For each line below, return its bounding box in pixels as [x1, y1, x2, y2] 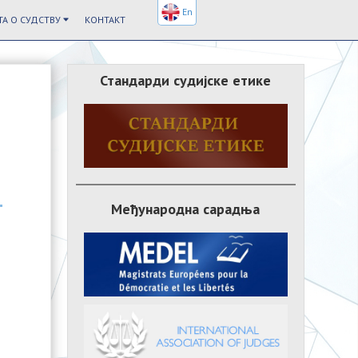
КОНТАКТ [85, 13, 126, 26]
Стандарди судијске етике [100, 71, 272, 89]
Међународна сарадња [111, 199, 261, 218]
